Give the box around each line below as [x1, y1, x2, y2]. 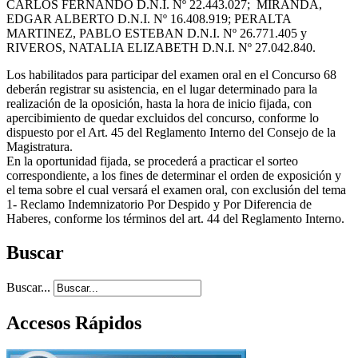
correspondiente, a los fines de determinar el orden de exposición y [6, 168, 341, 182]
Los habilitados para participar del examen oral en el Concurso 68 [6, 67, 336, 82]
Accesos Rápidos [6, 312, 141, 333]
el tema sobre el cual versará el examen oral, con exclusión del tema [6, 182, 346, 197]
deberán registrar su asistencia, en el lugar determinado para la [6, 82, 317, 96]
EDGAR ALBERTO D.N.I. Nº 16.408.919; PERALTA [6, 11, 291, 26]
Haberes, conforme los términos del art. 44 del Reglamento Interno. [6, 211, 344, 225]
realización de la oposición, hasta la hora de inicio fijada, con [6, 96, 312, 110]
